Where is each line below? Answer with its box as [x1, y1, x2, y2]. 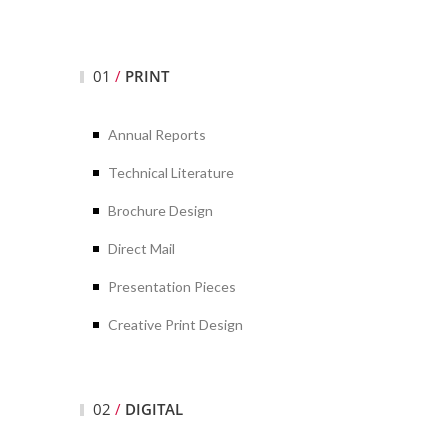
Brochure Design [108, 201, 213, 219]
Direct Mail [108, 239, 175, 257]
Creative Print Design [108, 315, 243, 333]
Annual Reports [108, 125, 206, 143]
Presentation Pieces [108, 277, 236, 295]
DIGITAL [125, 398, 183, 419]
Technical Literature [108, 163, 234, 181]
